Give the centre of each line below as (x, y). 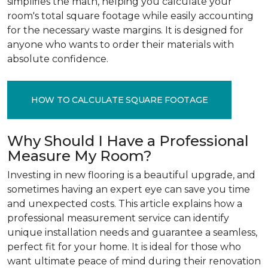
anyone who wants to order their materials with (121, 45)
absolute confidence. (58, 59)
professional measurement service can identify (118, 218)
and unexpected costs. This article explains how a (125, 204)
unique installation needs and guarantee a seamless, (132, 232)
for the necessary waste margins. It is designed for (125, 30)
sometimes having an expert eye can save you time (129, 189)
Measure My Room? (80, 156)
